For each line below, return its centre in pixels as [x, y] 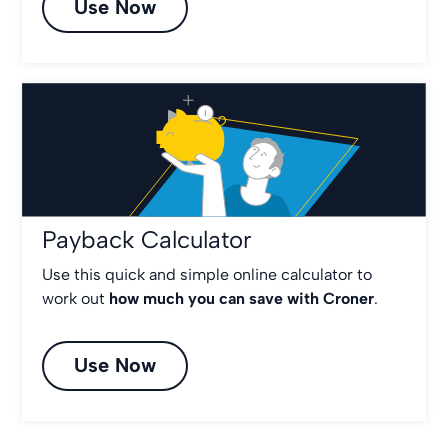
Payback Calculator [147, 240]
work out [76, 299]
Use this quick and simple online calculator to [207, 275]
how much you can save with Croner [242, 299]
